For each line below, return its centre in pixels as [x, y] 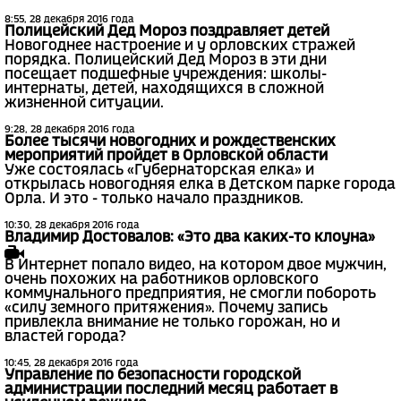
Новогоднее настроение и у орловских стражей [180, 47]
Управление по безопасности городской [153, 376]
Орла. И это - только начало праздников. [154, 200]
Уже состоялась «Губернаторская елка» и [159, 171]
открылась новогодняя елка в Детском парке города [200, 185]
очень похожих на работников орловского [162, 280]
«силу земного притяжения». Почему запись [166, 309]
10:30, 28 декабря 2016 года [72, 226]
